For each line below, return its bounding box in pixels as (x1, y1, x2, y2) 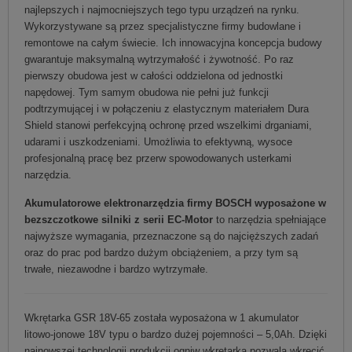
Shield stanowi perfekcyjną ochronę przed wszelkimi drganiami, (24, 119, 312, 131)
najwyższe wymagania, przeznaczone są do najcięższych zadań (24, 229, 318, 242)
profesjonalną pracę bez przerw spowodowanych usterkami (24, 152, 291, 164)
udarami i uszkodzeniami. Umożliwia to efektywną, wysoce (24, 135, 292, 148)
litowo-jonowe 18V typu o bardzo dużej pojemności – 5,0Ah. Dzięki (24, 328, 327, 340)
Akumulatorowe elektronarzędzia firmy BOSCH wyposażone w (24, 196, 326, 209)
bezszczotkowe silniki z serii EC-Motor (24, 213, 216, 225)
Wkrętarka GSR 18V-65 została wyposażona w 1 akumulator (24, 311, 299, 324)
